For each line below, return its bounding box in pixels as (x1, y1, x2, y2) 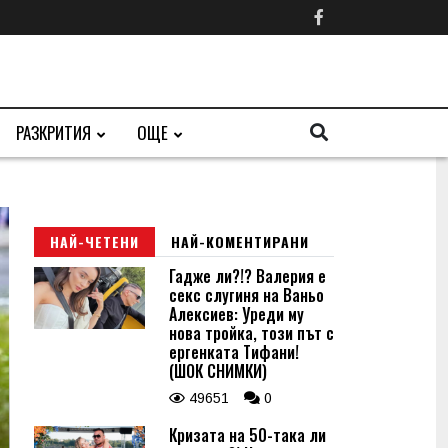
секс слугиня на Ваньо (169, 283, 324, 307)
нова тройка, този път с (169, 321, 334, 345)
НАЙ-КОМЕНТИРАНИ (171, 231, 309, 252)
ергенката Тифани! (169, 340, 299, 364)
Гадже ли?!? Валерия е (169, 264, 326, 288)
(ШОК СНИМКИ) (169, 359, 267, 383)
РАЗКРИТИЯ (16, 120, 91, 145)
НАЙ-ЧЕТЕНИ (50, 231, 139, 252)
